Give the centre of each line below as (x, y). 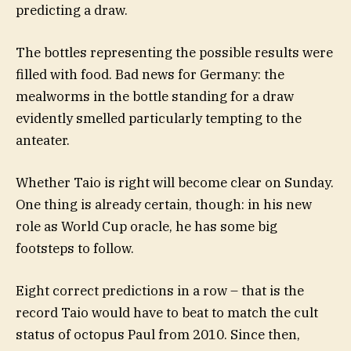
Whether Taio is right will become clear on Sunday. (175, 183)
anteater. (43, 140)
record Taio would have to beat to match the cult (167, 313)
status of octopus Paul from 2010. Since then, (158, 335)
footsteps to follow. (75, 249)
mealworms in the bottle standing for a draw (155, 96)
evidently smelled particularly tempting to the (159, 118)
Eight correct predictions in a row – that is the (160, 291)
